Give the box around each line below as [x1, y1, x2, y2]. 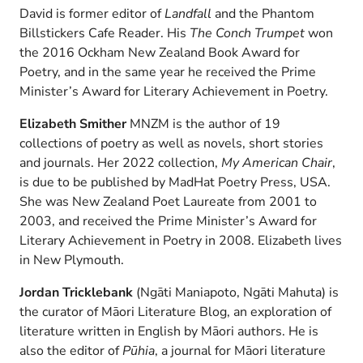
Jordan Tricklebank [19, 283, 133, 301]
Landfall [164, 4, 211, 23]
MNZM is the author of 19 [126, 114, 280, 133]
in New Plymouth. [19, 250, 124, 269]
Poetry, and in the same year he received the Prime [19, 62, 316, 81]
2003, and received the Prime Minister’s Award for [19, 211, 317, 230]
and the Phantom [211, 4, 314, 23]
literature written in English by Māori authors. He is [19, 322, 318, 340]
